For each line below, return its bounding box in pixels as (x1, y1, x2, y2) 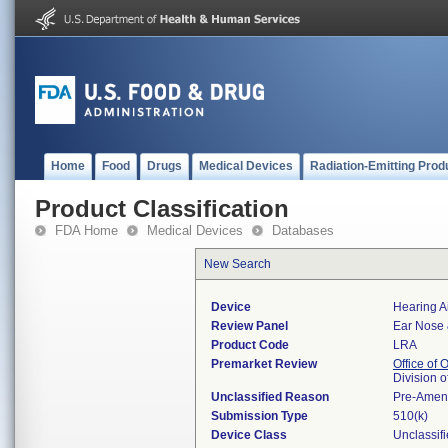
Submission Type (211, 409, 308, 423)
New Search (204, 257, 271, 271)
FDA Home (55, 223, 118, 238)
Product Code (211, 338, 289, 352)
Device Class (211, 428, 287, 442)
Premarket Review (211, 357, 317, 371)
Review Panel (211, 319, 288, 333)
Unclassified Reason (211, 390, 329, 404)
